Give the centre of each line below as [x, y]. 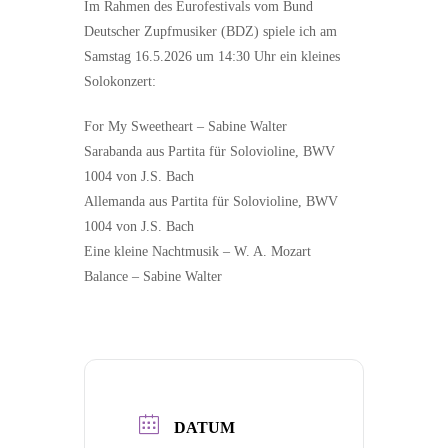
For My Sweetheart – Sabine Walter [185, 126]
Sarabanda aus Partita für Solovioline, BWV [209, 151]
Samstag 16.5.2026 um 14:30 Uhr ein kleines [212, 56]
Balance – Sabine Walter [153, 276]
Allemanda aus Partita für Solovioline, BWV [211, 201]
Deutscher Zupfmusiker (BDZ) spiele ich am [210, 31]
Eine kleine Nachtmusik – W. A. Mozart [197, 251]
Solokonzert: [120, 81]
